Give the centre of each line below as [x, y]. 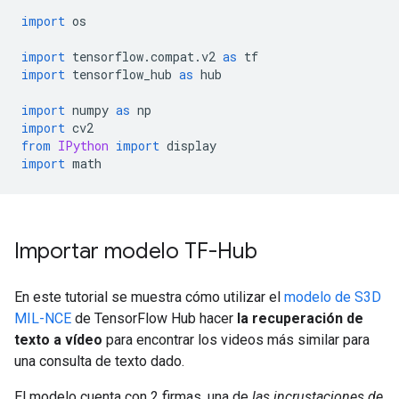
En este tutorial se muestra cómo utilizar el [149, 297]
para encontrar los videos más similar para [236, 340]
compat [172, 57]
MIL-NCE [43, 318]
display [188, 146]
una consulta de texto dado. [99, 361]
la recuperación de [300, 318]
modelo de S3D [333, 297]
